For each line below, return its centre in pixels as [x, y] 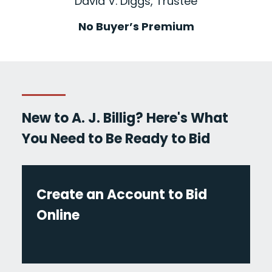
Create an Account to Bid [121, 195]
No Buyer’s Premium [136, 27]
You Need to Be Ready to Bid [116, 139]
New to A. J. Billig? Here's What [125, 118]
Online [58, 216]
